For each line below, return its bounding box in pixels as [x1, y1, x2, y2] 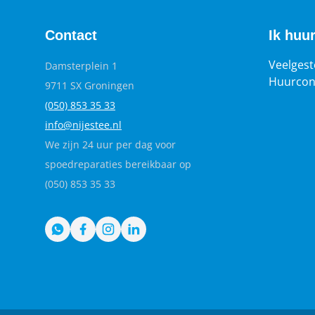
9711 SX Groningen [45, 79, 134, 92]
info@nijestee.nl [45, 118, 122, 131]
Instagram [107, 222, 162, 238]
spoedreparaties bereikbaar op [45, 157, 191, 171]
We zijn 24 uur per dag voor [45, 138, 176, 151]
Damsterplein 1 [45, 59, 117, 72]
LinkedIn [132, 222, 179, 238]
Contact [45, 27, 97, 43]
